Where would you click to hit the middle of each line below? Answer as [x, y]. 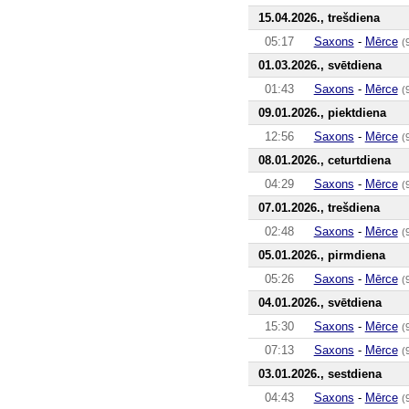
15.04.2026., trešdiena [319, 17]
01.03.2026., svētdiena [320, 65]
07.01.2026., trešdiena [319, 207]
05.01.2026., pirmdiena [321, 255]
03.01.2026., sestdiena [320, 373]
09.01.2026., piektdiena [322, 112]
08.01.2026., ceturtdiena [324, 160]
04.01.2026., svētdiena [320, 302]
